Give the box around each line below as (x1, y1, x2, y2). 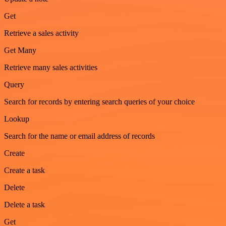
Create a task (4, 166, 45, 175)
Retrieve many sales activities (4, 63, 97, 72)
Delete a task (4, 200, 45, 209)
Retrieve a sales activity (4, 29, 79, 38)
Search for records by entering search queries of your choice (4, 97, 195, 106)
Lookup (4, 115, 29, 124)
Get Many (4, 46, 36, 55)
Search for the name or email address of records (4, 132, 155, 141)
